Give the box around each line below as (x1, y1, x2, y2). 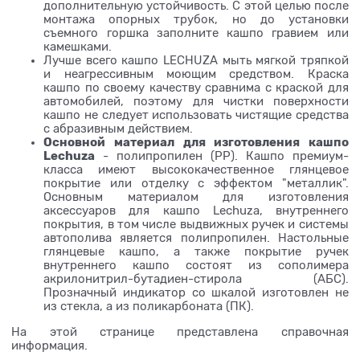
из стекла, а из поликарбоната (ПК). (43, 299, 255, 313)
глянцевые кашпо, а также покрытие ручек (43, 244, 349, 258)
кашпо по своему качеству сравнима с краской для (43, 80, 349, 94)
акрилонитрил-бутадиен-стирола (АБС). (43, 272, 349, 285)
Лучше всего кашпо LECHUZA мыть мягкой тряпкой (43, 53, 349, 67)
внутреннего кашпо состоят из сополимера (43, 258, 349, 272)
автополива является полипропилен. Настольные (43, 231, 349, 244)
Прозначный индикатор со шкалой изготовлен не (43, 285, 349, 299)
